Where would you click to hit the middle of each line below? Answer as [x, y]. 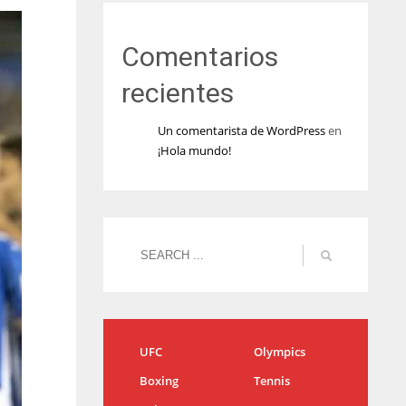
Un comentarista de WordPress [241, 130]
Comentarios [199, 57]
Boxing [159, 381]
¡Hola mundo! [194, 150]
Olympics [279, 352]
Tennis [271, 381]
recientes [177, 93]
